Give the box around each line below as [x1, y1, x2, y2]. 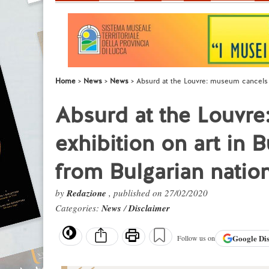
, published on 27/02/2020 [109, 187, 208, 199]
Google [232, 232, 259, 244]
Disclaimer [128, 202, 170, 214]
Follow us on [177, 233, 215, 243]
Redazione [67, 187, 109, 199]
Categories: [55, 202, 101, 214]
